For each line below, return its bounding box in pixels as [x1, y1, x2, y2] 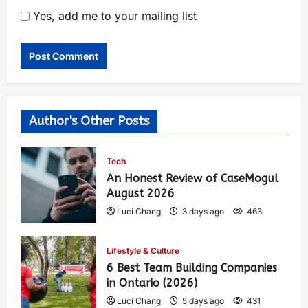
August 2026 [107, 187, 175, 200]
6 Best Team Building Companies [107, 261, 277, 274]
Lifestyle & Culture [107, 245, 179, 256]
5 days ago [180, 296, 226, 306]
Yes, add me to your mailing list [30, 9, 197, 23]
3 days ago [180, 206, 226, 217]
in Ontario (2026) [107, 276, 197, 289]
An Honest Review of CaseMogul [107, 172, 278, 185]
